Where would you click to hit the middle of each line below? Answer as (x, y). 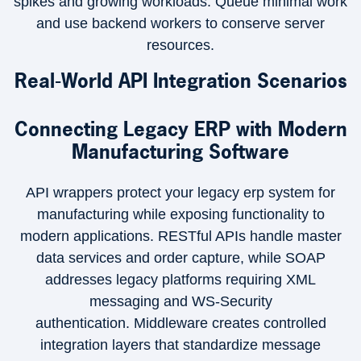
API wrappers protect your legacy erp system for (180, 193)
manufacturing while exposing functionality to (180, 214)
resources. (180, 45)
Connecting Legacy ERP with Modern (180, 129)
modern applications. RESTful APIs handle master (180, 236)
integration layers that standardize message (180, 345)
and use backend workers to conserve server (180, 23)
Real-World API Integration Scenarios (180, 81)
